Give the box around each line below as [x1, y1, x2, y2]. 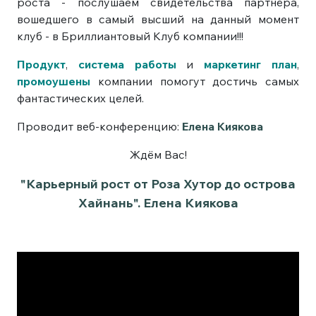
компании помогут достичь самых [90, 73, 299, 88]
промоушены [17, 73, 90, 88]
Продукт [17, 56, 66, 71]
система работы [78, 56, 176, 71]
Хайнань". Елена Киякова [78, 194, 238, 211]
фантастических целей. [17, 90, 144, 105]
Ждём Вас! [129, 147, 187, 162]
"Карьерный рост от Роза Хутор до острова [20, 175, 296, 192]
